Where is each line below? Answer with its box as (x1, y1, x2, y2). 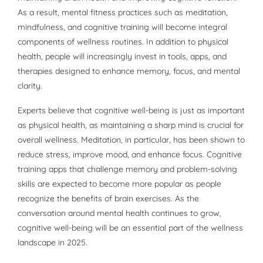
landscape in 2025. (18, 237, 87, 248)
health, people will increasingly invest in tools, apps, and (18, 51, 227, 62)
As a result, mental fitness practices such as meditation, (18, 7, 228, 18)
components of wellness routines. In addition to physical (18, 36, 228, 48)
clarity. (18, 80, 42, 92)
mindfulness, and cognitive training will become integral (18, 22, 227, 33)
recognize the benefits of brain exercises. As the (18, 193, 199, 204)
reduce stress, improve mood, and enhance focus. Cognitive (18, 149, 242, 160)
